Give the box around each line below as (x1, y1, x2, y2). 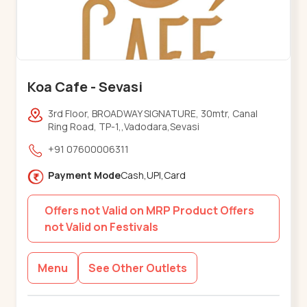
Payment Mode (48, 169, 121, 182)
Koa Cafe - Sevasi (27, 77, 143, 97)
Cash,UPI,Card (121, 169, 186, 182)
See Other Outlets (88, 260, 188, 276)
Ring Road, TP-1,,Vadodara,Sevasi (48, 120, 200, 134)
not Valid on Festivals (45, 219, 159, 235)
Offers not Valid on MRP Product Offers (45, 203, 255, 219)
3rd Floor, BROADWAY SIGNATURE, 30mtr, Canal (48, 107, 258, 121)
